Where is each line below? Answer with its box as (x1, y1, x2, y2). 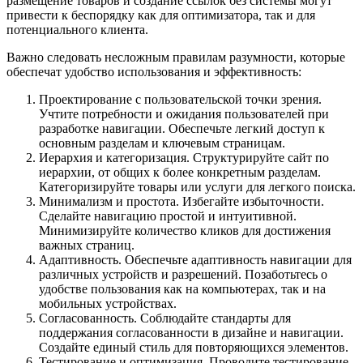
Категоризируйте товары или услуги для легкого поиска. (39, 179, 356, 194)
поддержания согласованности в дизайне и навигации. (39, 325, 344, 340)
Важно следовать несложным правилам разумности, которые (6, 49, 345, 64)
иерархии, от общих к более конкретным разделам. (39, 164, 321, 179)
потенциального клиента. (6, 22, 152, 36)
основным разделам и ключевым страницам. (39, 135, 285, 150)
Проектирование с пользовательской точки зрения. (39, 92, 322, 106)
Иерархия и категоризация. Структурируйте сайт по (39, 150, 329, 164)
